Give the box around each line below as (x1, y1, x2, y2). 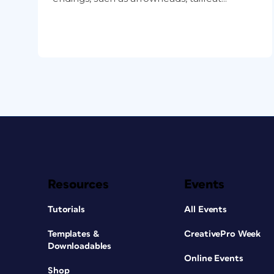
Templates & (48, 229, 100, 239)
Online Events (184, 253, 243, 263)
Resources (48, 177, 109, 191)
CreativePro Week (184, 229, 261, 239)
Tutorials (48, 204, 85, 214)
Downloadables (48, 241, 112, 251)
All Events (184, 204, 228, 214)
